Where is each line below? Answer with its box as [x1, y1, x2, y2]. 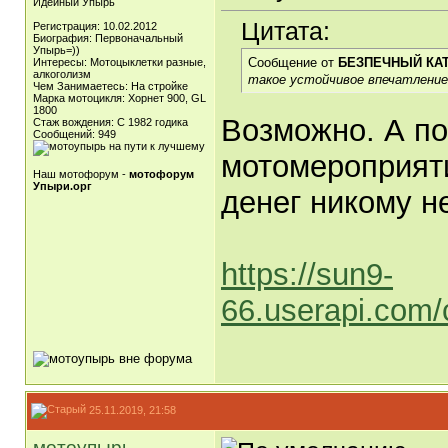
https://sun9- [221, 257, 393, 293]
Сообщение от [248, 55, 338, 71]
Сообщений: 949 [33, 128, 116, 140]
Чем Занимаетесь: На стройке [33, 80, 188, 92]
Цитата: [241, 17, 330, 46]
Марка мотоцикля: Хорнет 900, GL [33, 92, 206, 104]
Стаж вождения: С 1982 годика [33, 116, 188, 128]
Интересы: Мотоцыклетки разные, [33, 56, 206, 68]
